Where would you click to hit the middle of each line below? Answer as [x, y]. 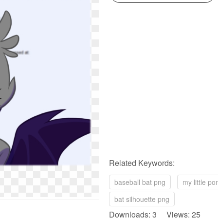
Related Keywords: [142, 163]
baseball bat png [140, 182]
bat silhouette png [142, 199]
